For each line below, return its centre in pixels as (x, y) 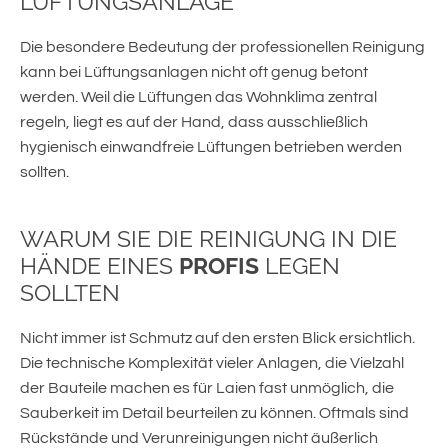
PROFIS (222, 266)
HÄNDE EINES (99, 266)
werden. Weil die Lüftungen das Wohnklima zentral (198, 97)
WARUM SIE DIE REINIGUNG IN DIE (208, 239)
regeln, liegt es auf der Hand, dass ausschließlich (194, 122)
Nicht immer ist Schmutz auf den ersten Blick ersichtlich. (217, 338)
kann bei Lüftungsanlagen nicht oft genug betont (194, 72)
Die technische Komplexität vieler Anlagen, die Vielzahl (212, 363)
